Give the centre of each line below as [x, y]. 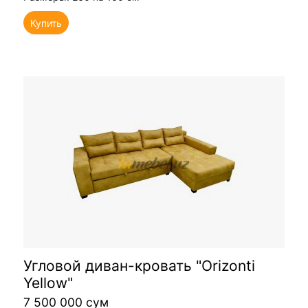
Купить [46, 23]
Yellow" [48, 283]
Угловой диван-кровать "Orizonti [139, 265]
